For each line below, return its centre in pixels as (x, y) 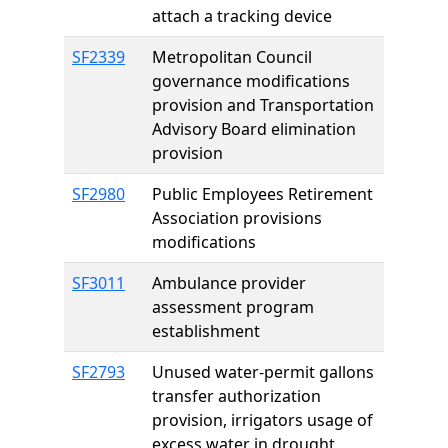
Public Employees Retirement (262, 194)
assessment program (233, 307)
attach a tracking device (242, 16)
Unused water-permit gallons (263, 372)
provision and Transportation (263, 105)
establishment (206, 331)
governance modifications (251, 81)
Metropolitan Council (232, 57)
